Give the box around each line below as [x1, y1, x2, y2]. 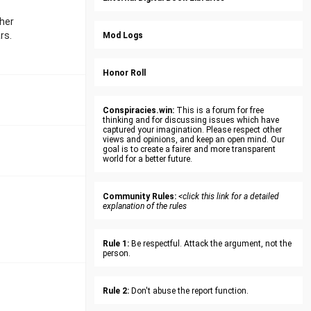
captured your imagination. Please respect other [103, 125, 282, 135]
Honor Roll [103, 68, 146, 78]
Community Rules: [103, 192, 176, 201]
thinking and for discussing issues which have [103, 115, 279, 125]
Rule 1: [103, 239, 129, 249]
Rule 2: [103, 286, 129, 296]
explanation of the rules [103, 201, 187, 211]
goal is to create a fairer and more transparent [103, 144, 276, 154]
